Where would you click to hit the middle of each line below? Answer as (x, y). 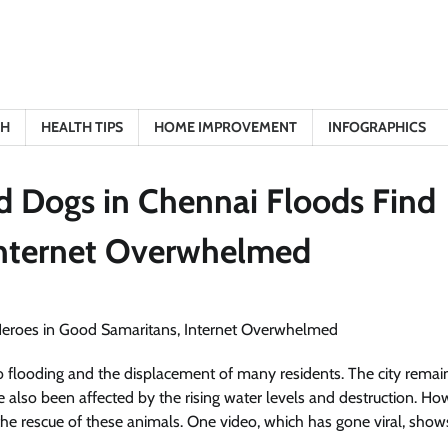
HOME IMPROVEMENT (225, 127)
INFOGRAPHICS (377, 127)
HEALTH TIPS (82, 127)
